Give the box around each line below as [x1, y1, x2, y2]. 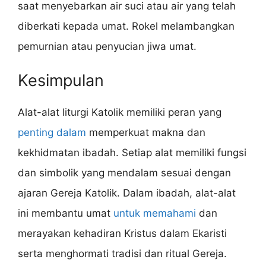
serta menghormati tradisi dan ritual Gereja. [18, 248, 227, 260]
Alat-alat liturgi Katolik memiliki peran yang [18, 106, 221, 119]
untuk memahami [113, 207, 196, 220]
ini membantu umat [18, 207, 113, 220]
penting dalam [18, 126, 86, 139]
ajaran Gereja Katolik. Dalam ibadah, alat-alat [18, 187, 236, 199]
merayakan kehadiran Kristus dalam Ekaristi [18, 227, 227, 240]
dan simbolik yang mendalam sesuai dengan [18, 167, 231, 179]
